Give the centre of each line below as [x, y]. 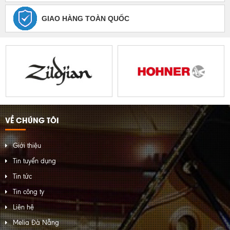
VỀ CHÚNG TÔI [32, 120]
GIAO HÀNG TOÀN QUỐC [85, 18]
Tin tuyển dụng [34, 161]
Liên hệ [23, 207]
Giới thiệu [27, 146]
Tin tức [22, 176]
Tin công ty [28, 192]
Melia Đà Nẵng [36, 223]
